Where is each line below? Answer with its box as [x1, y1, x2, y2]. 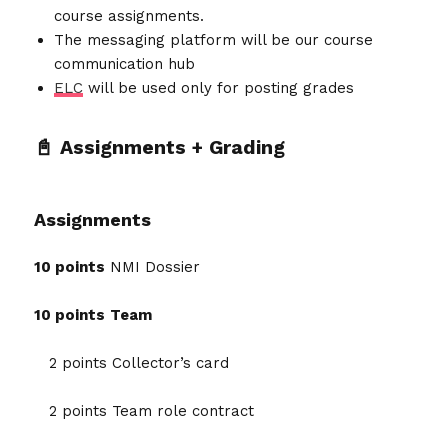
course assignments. [54, 7, 205, 26]
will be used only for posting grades [83, 79, 355, 98]
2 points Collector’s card [34, 354, 230, 373]
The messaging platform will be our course [54, 31, 374, 50]
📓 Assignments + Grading [34, 136, 286, 160]
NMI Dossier [105, 258, 201, 277]
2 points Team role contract [34, 402, 255, 421]
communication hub [54, 55, 196, 74]
